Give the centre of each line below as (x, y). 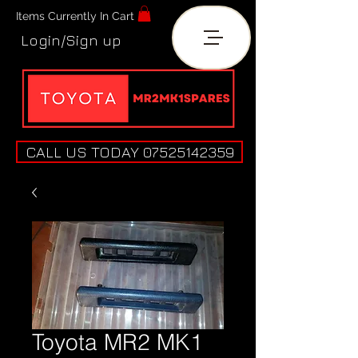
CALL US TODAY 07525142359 (129, 152)
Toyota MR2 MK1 (117, 342)
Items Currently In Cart (75, 16)
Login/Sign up (71, 40)
